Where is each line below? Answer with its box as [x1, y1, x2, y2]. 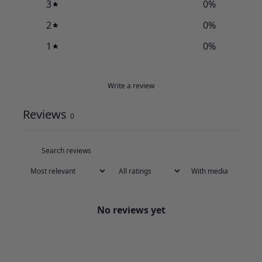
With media [191, 166, 229, 176]
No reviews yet [96, 203, 166, 216]
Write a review [108, 80, 154, 91]
